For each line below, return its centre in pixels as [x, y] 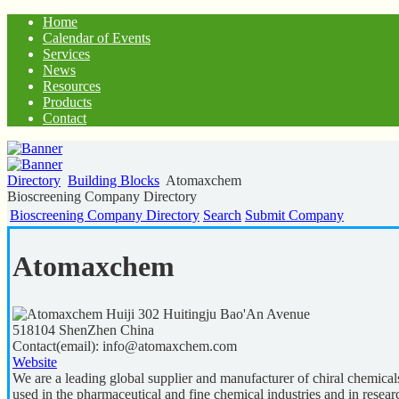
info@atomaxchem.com [170, 346]
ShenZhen [88, 330]
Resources [72, 86]
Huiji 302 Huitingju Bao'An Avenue [208, 314]
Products [67, 102]
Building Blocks [114, 180]
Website [35, 362]
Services [66, 54]
